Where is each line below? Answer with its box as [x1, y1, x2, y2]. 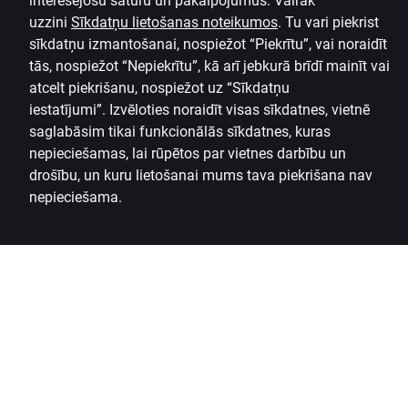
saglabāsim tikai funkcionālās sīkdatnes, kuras [29, 123, 331, 140]
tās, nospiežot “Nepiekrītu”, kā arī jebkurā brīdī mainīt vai [29, 57, 390, 75]
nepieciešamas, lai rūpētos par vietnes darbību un [29, 145, 346, 162]
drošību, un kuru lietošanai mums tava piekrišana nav [29, 167, 372, 184]
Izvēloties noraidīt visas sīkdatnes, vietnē [109, 101, 370, 118]
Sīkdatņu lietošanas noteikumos [71, 14, 278, 31]
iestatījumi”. [29, 101, 109, 118]
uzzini [29, 14, 71, 31]
